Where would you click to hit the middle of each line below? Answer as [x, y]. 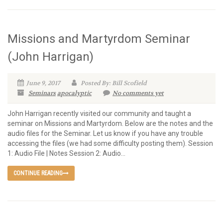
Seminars [42, 93]
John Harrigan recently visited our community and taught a [99, 114]
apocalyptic [74, 93]
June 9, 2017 [43, 83]
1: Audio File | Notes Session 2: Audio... [66, 154]
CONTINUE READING [38, 173]
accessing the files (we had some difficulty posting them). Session [110, 144]
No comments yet [138, 93]
